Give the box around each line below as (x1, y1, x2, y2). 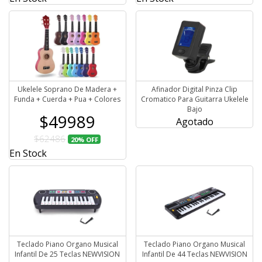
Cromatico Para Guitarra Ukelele (140, 94, 249, 104)
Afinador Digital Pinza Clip (151, 84, 238, 94)
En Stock (9, 146, 47, 160)
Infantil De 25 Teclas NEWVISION (15, 249, 120, 259)
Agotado (175, 115, 213, 128)
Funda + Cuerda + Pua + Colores (14, 94, 121, 104)
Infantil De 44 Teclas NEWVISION (142, 249, 247, 259)
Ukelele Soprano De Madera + (18, 84, 118, 94)
